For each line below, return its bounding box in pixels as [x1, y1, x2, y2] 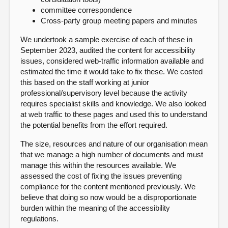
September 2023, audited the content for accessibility [20, 46, 195, 54]
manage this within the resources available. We [20, 161, 176, 169]
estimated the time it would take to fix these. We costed [20, 67, 203, 76]
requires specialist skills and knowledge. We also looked [20, 99, 206, 108]
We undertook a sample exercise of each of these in [20, 35, 192, 44]
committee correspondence [41, 6, 132, 14]
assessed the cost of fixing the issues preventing [20, 172, 182, 180]
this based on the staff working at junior [20, 78, 149, 87]
